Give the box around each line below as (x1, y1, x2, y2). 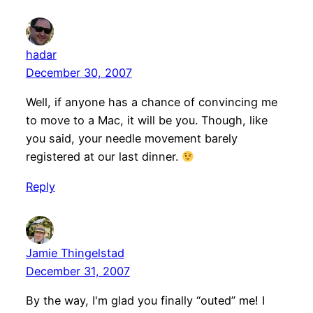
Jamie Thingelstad (25, 245, 124, 260)
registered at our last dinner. (25, 150, 182, 164)
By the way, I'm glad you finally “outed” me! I (25, 293, 265, 307)
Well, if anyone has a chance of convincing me (25, 95, 277, 110)
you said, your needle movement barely (25, 131, 238, 146)
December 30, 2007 (25, 66, 132, 80)
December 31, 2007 (25, 263, 130, 278)
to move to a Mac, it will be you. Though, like (25, 113, 268, 128)
